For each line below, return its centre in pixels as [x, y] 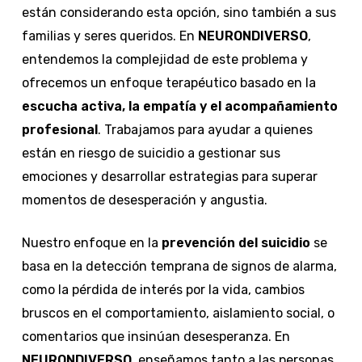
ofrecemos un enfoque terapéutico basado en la [168, 82]
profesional [59, 129]
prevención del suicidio [236, 242]
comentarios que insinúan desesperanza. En [156, 336]
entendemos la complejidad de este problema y [164, 59]
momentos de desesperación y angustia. [144, 200]
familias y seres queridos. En [109, 36]
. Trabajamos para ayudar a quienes [205, 129]
